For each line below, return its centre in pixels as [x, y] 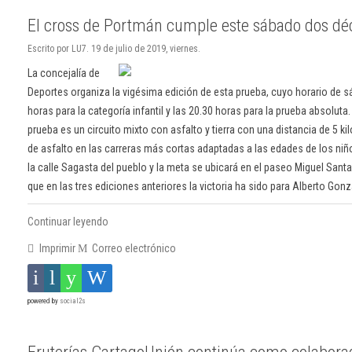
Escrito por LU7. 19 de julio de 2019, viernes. [114, 48]
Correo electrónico [133, 248]
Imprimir [57, 248]
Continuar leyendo [68, 221]
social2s [73, 301]
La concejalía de [64, 73]
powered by [44, 301]
